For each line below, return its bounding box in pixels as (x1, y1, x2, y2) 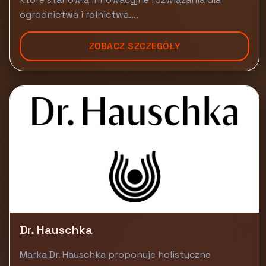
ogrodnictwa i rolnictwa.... (20, 8, 138, 21)
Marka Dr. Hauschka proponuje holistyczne (20, 248, 211, 261)
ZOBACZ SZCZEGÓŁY (88, 40, 180, 52)
